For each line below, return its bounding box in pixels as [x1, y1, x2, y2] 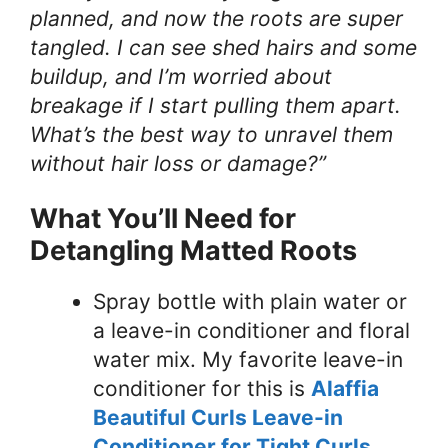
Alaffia [311, 375, 379, 401]
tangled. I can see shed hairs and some [30, 34, 417, 60]
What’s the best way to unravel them [30, 121, 393, 147]
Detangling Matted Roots [30, 233, 357, 267]
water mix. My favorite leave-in [93, 346, 403, 372]
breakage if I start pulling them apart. [30, 92, 401, 118]
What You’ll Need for [30, 201, 296, 235]
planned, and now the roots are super [30, 5, 403, 31]
